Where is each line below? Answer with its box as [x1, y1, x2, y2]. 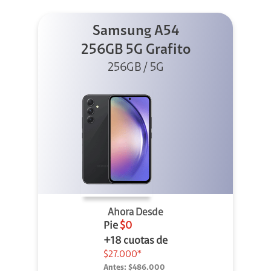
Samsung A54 [92, 24, 179, 39]
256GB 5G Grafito [80, 43, 191, 58]
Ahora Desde [108, 207, 163, 218]
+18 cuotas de [103, 236, 168, 247]
